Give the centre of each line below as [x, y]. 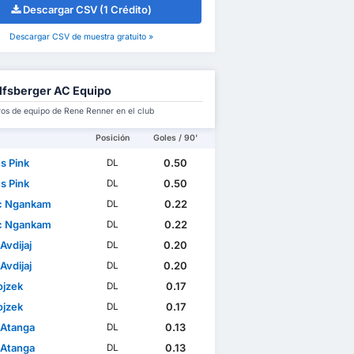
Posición [113, 138]
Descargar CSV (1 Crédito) [88, 10]
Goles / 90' [175, 138]
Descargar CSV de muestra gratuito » [82, 37]
